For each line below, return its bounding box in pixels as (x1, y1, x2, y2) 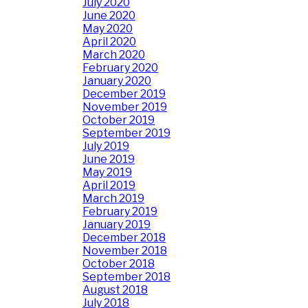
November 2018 (82, 244, 167, 257)
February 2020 (82, 61, 158, 74)
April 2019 (82, 179, 135, 192)
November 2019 (82, 100, 167, 113)
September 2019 (82, 126, 170, 140)
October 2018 (82, 257, 155, 270)
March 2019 (82, 192, 144, 205)
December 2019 (82, 87, 166, 100)
